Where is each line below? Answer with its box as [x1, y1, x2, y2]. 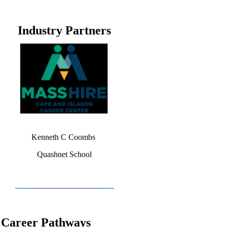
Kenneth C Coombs [31, 132, 97, 141]
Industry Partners [18, 23, 111, 37]
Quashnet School [37, 149, 92, 159]
